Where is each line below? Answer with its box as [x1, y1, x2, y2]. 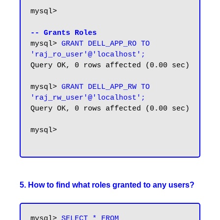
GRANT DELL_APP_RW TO [61, 83, 150, 91]
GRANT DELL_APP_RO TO [61, 40, 150, 48]
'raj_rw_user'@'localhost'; [30, 94, 145, 102]
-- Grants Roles [30, 29, 97, 37]
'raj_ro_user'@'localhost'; [30, 51, 145, 59]
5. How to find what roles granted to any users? [20, 181, 194, 189]
